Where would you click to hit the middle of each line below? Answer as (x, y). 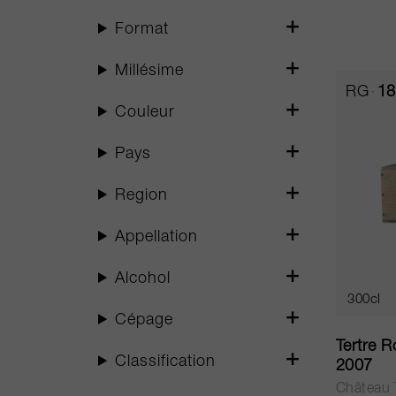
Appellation (157, 238)
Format (142, 30)
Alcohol (143, 279)
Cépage (145, 321)
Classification (166, 362)
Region (142, 196)
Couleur (145, 113)
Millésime (150, 72)
